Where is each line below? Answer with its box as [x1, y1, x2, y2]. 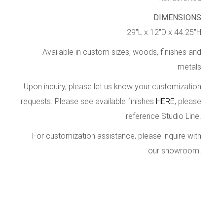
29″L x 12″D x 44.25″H [126, 28, 201, 37]
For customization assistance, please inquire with [32, 131, 201, 141]
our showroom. [147, 146, 201, 156]
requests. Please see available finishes [20, 97, 156, 107]
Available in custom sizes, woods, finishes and [42, 47, 201, 57]
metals [177, 62, 201, 72]
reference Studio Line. [125, 111, 201, 121]
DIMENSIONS [153, 13, 201, 23]
